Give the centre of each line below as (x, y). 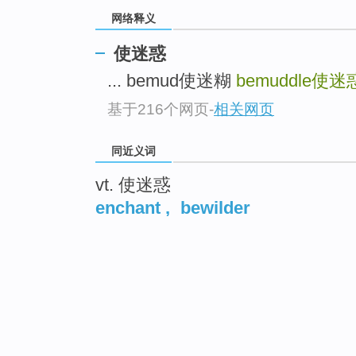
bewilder (215, 207)
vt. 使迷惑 (133, 184)
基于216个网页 (158, 109)
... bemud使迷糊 (172, 81)
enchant (128, 207)
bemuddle (274, 81)
